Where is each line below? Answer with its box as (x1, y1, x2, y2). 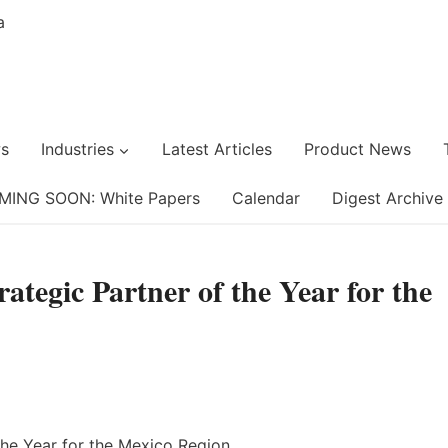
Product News (303, 139, 411, 159)
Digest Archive (332, 188, 443, 208)
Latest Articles (161, 139, 272, 159)
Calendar (232, 188, 300, 208)
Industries (40, 139, 114, 159)
